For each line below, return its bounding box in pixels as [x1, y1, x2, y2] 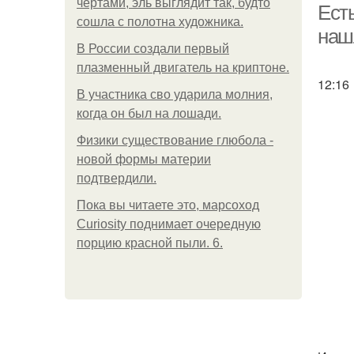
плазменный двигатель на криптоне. [77, 61, 289, 74]
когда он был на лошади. [77, 107, 221, 120]
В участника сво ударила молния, [77, 88, 273, 101]
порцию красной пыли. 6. [77, 236, 223, 250]
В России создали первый [77, 42, 229, 55]
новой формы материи [77, 153, 211, 166]
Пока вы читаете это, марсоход [77, 198, 259, 212]
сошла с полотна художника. [77, 15, 243, 28]
